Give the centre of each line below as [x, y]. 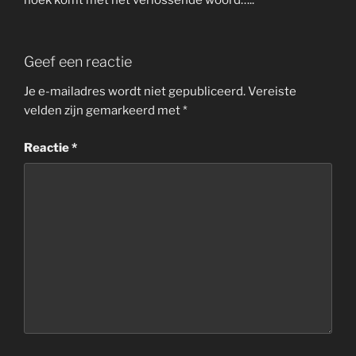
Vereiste [272, 92]
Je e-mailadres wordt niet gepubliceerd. [135, 92]
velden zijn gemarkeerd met [103, 111]
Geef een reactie [78, 61]
